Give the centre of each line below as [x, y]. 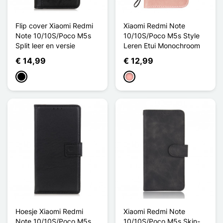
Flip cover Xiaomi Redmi [54, 25]
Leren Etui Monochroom [162, 45]
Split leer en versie [45, 45]
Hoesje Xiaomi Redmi [49, 211]
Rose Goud [143, 77]
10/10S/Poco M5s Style [162, 35]
